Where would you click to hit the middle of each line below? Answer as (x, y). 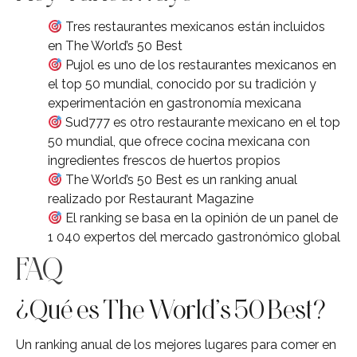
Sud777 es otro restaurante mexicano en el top (202, 123)
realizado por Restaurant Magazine (151, 199)
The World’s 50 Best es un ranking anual (180, 180)
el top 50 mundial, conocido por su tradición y (182, 84)
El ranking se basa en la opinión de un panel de (200, 218)
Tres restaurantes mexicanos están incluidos (194, 27)
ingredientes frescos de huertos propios (164, 161)
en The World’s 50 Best (115, 46)
